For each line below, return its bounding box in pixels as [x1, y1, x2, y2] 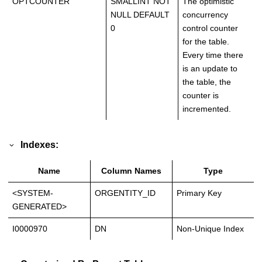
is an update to [182, 64, 237, 74]
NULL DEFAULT [111, 10, 170, 20]
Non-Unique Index [177, 223, 244, 233]
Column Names [101, 166, 161, 175]
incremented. [182, 104, 231, 114]
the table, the [182, 77, 231, 87]
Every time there [182, 50, 243, 60]
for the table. [182, 37, 229, 47]
